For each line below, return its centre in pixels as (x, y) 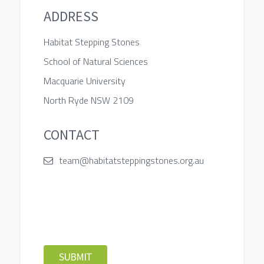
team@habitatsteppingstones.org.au (131, 160)
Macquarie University (84, 81)
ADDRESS (71, 16)
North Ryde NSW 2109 (88, 100)
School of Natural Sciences (95, 61)
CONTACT (71, 135)
